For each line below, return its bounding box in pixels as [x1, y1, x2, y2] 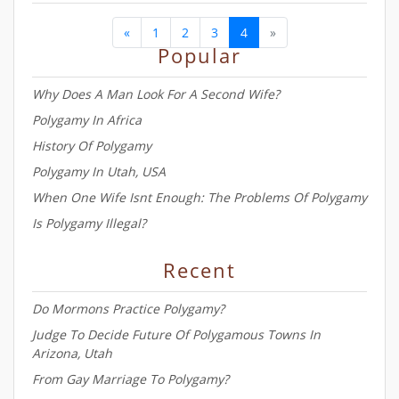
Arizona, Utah [32, 345, 112, 362]
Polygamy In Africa [32, 111, 142, 128]
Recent [163, 256, 236, 283]
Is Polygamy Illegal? [32, 215, 146, 232]
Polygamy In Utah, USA [32, 163, 166, 180]
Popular [158, 42, 241, 69]
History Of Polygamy [32, 137, 151, 154]
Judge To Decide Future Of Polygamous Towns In [32, 326, 321, 343]
